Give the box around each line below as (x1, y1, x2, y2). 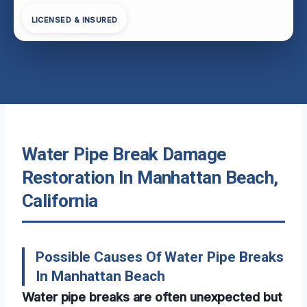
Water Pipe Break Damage (22, 143, 226, 164)
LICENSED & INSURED (31, 15, 118, 25)
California (22, 190, 98, 211)
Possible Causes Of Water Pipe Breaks (36, 248, 284, 265)
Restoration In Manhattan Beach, (22, 167, 278, 188)
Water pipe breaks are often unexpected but (22, 288, 282, 304)
